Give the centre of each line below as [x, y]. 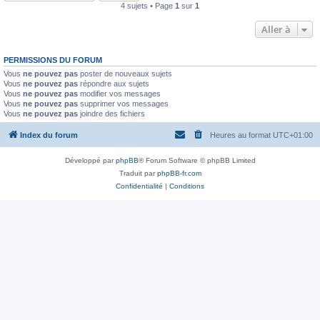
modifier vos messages [119, 93]
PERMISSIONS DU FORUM [53, 60]
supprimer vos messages [123, 103]
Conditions [187, 186]
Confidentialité [139, 186]
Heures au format [241, 135]
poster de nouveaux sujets [125, 73]
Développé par [90, 161]
